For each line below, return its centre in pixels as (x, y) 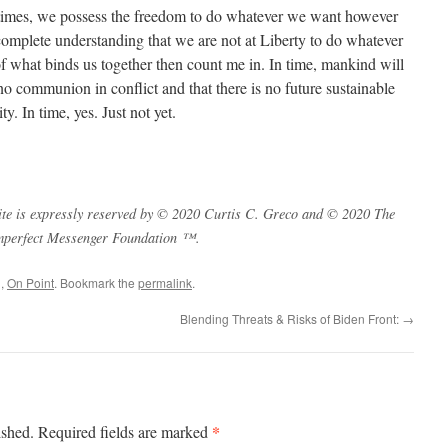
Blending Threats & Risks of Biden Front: (291, 318)
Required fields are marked (125, 431)
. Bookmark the (96, 282)
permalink (165, 282)
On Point (30, 282)
